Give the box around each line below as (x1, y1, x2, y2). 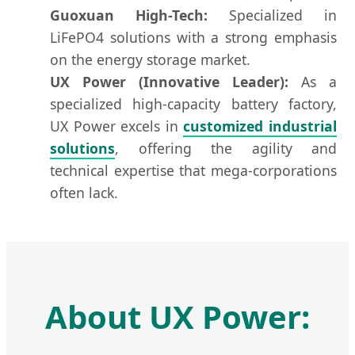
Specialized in (208, 6, 337, 25)
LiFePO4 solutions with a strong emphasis (50, 28, 337, 48)
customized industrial (183, 116, 338, 136)
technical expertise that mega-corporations (50, 161, 337, 181)
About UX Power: (45, 295, 310, 339)
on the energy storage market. (50, 50, 250, 70)
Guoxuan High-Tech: (50, 6, 208, 25)
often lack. (50, 183, 118, 203)
